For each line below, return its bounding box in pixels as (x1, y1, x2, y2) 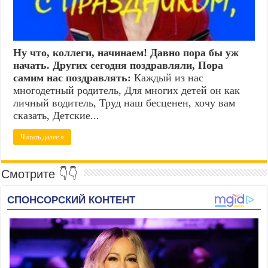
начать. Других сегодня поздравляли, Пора (13, 59, 224, 71)
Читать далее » (20, 132, 65, 141)
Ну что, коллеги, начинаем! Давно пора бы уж (13, 46, 239, 59)
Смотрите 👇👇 (1, 167, 78, 181)
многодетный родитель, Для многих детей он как (13, 84, 240, 96)
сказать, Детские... (13, 109, 100, 121)
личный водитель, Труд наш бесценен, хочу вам (13, 96, 236, 109)
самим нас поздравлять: (13, 71, 132, 84)
